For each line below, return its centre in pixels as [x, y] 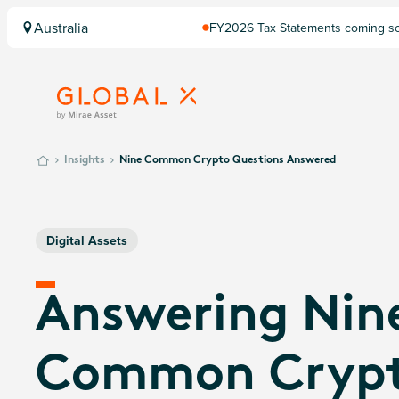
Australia [61, 28]
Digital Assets [87, 240]
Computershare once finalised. [293, 44]
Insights [85, 160]
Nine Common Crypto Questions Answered [228, 160]
